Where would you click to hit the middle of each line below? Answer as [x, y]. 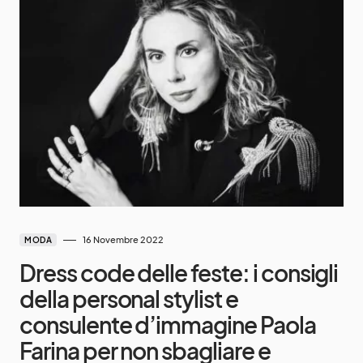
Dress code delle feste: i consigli [179, 273]
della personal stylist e [129, 299]
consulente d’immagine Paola [168, 325]
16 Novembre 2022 [123, 240]
